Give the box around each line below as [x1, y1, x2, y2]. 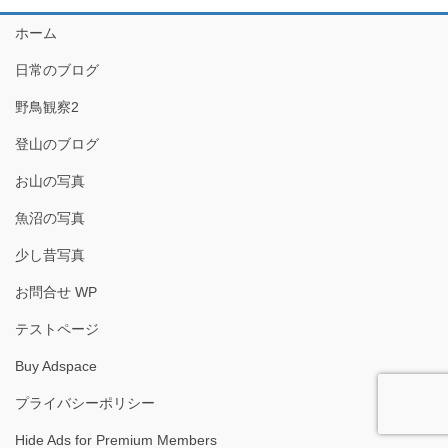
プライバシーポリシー [15, 394, 155, 411]
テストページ [15, 320, 99, 337]
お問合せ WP [15, 283, 97, 300]
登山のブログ [15, 135, 99, 152]
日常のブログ [15, 61, 99, 78]
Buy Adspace [15, 357, 97, 374]
